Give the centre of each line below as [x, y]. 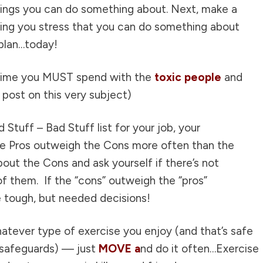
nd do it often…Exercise [200, 249]
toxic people [186, 77]
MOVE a [119, 249]
